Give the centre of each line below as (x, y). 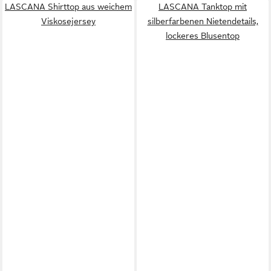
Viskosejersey (68, 21)
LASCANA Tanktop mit (203, 6)
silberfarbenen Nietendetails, (203, 21)
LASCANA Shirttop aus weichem (68, 6)
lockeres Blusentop (203, 35)
